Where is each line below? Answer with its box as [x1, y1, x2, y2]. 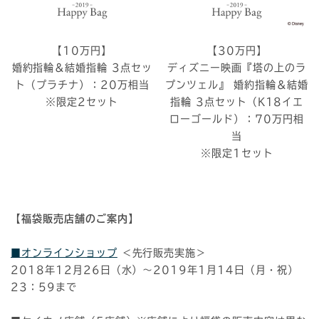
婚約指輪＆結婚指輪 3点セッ [11, 63, 153, 73]
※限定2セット [46, 97, 119, 108]
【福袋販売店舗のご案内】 [11, 214, 139, 224]
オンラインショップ [21, 248, 117, 258]
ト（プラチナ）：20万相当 [15, 80, 150, 90]
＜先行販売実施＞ [117, 248, 207, 258]
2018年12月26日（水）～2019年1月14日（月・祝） [11, 265, 298, 276]
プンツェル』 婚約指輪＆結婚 [165, 80, 308, 90]
